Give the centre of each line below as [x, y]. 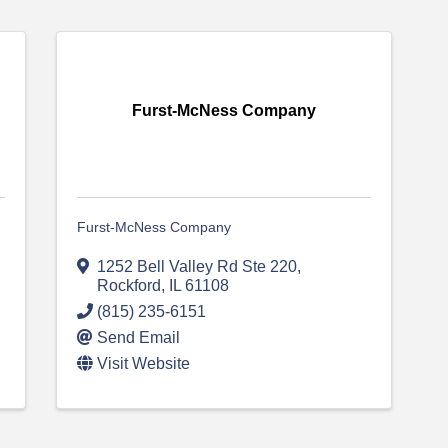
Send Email [138, 338]
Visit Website [143, 364]
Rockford [128, 286]
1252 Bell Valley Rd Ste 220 [196, 267]
